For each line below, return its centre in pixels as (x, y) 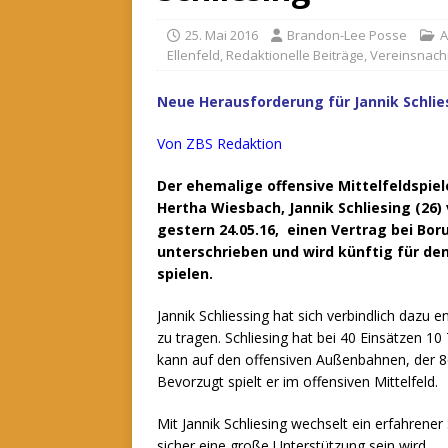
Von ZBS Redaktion (219, 144)
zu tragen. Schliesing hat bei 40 (256, 338)
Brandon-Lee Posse (347, 35)
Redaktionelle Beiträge (295, 55)
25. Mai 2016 (221, 35)
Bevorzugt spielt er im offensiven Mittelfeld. (297, 382)
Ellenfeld (193, 55)
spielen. (185, 274)
